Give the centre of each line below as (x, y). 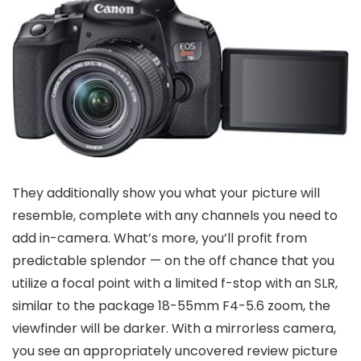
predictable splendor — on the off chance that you (173, 260)
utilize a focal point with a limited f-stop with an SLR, (175, 283)
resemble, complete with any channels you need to (175, 215)
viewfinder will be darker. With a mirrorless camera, (174, 328)
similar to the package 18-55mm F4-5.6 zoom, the (171, 305)
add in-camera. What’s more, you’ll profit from (160, 238)
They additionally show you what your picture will (166, 193)
